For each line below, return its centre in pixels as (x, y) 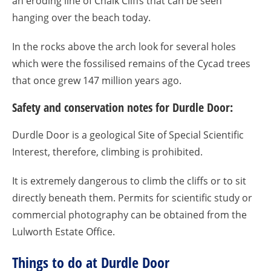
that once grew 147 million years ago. (97, 80)
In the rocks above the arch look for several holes (124, 47)
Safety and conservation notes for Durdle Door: (122, 107)
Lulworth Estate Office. (64, 232)
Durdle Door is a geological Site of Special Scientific (128, 135)
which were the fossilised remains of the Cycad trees (131, 64)
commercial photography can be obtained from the (129, 215)
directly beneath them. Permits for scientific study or (132, 198)
